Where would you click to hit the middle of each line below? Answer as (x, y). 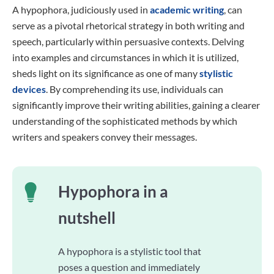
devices (29, 89)
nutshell (87, 218)
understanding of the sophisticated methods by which (125, 121)
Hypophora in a (113, 191)
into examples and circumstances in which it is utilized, (125, 57)
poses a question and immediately (129, 267)
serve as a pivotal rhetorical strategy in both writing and (128, 25)
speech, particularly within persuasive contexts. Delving (128, 41)
